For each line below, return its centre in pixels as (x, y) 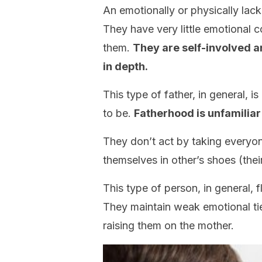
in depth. (125, 66)
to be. (118, 113)
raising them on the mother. (168, 225)
